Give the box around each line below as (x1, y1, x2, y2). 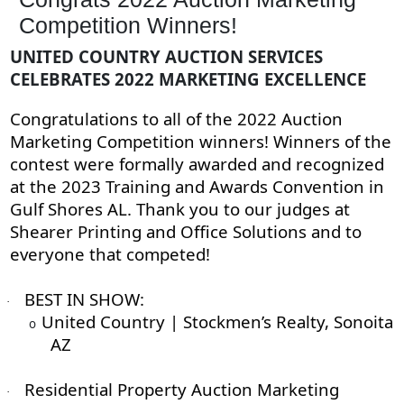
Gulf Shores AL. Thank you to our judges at (9, 197, 350, 221)
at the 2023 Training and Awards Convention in (9, 175, 384, 198)
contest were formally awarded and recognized (9, 152, 384, 176)
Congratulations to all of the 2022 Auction (9, 107, 343, 131)
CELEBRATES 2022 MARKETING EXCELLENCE (9, 68, 366, 91)
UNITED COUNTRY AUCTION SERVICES (9, 45, 323, 69)
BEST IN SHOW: (23, 288, 144, 311)
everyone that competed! (9, 243, 210, 266)
